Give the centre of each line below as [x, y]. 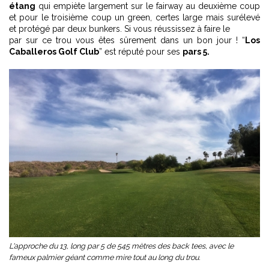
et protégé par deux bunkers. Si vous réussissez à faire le [119, 29]
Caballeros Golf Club [54, 52]
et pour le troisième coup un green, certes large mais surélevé [134, 18]
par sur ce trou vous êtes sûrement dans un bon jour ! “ [127, 41]
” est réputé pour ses [141, 52]
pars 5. [196, 52]
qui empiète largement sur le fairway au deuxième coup [148, 6]
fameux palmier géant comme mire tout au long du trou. [104, 257]
